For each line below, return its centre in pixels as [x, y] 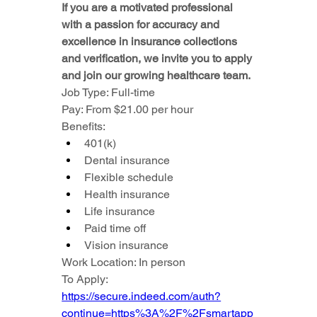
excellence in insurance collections [150, 42]
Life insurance [120, 212]
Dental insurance [127, 161]
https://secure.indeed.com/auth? [142, 296]
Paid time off [115, 229]
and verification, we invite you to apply [157, 59]
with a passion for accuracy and [141, 25]
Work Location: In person [124, 263]
